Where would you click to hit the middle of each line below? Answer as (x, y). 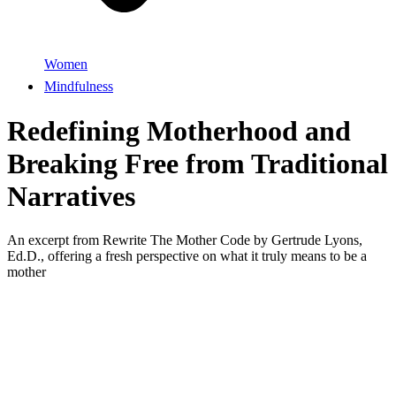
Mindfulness (79, 86)
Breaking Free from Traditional (198, 164)
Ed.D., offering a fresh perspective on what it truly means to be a (187, 255)
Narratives (71, 197)
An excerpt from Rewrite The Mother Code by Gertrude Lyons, (185, 240)
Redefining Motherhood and (179, 131)
